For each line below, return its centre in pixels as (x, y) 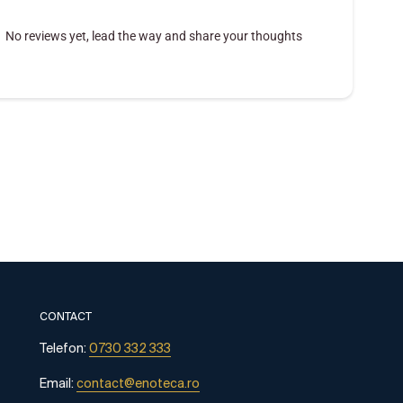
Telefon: (64, 349)
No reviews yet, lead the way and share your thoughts (154, 36)
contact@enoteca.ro (138, 384)
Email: (58, 384)
